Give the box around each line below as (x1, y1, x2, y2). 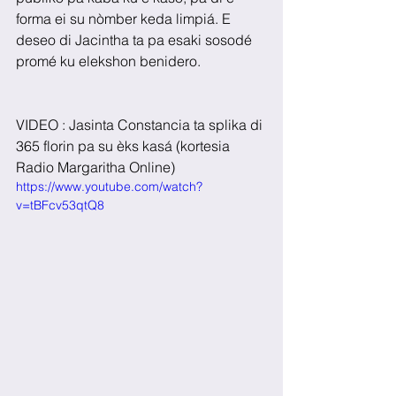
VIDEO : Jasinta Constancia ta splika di (16, 116, 266, 134)
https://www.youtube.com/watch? (16, 179, 202, 195)
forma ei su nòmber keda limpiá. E (16, 10, 234, 28)
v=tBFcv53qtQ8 (16, 197, 104, 214)
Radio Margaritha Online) (16, 158, 175, 177)
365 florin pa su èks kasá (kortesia (16, 137, 233, 156)
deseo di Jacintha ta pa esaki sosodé (16, 31, 255, 49)
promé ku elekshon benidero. (16, 52, 201, 71)
